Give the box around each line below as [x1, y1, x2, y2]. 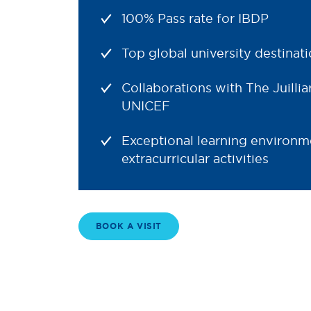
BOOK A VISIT [95, 220, 162, 232]
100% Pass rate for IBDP [121, 10, 269, 26]
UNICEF [121, 97, 170, 114]
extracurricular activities [121, 150, 269, 167]
